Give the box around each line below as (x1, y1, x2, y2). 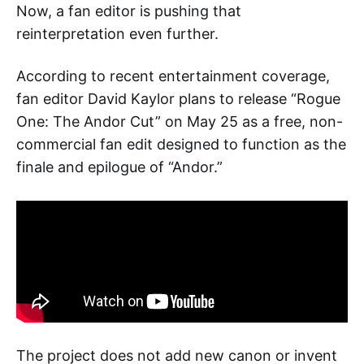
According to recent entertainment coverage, (16, 67, 330, 85)
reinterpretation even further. (16, 25, 219, 43)
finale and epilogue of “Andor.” (16, 158, 223, 176)
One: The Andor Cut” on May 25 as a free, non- (16, 113, 343, 131)
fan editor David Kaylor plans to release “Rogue (16, 90, 340, 108)
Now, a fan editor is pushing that (16, 2, 241, 20)
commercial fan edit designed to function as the (16, 136, 346, 154)
